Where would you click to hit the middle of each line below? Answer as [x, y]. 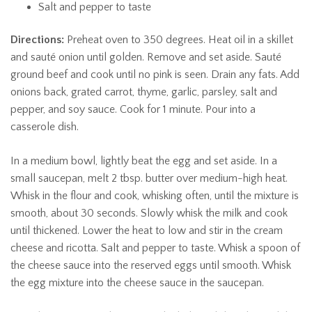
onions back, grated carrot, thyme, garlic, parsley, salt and [144, 92]
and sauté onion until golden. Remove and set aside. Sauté [146, 57]
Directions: [37, 39]
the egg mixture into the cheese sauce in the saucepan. [137, 282]
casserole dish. [45, 126]
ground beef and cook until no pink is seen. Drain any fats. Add [155, 74]
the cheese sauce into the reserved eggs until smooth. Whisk [151, 265]
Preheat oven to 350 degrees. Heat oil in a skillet [179, 39]
